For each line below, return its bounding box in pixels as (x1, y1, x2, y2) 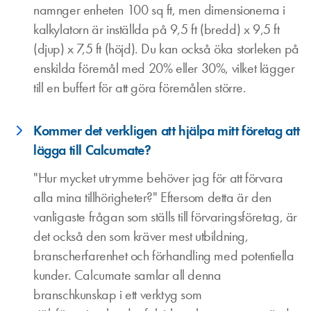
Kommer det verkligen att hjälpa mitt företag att (33, 121, 300, 140)
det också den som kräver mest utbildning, (33, 227, 249, 245)
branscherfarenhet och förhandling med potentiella (33, 246, 294, 264)
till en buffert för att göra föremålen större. (33, 78, 246, 96)
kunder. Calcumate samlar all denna (33, 266, 221, 284)
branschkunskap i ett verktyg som (33, 285, 202, 303)
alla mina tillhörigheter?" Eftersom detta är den (33, 188, 271, 206)
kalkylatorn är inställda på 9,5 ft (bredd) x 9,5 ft (33, 20, 280, 38)
